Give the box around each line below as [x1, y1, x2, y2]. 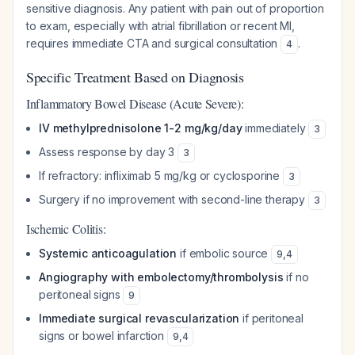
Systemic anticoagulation [39, 246, 177, 260]
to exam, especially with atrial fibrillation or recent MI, [26, 19, 295, 32]
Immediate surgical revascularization [39, 311, 240, 325]
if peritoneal [239, 311, 304, 325]
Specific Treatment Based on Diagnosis [26, 67, 244, 86]
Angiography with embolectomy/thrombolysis [39, 270, 284, 284]
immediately [242, 121, 309, 135]
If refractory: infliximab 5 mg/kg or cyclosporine [39, 169, 283, 182]
